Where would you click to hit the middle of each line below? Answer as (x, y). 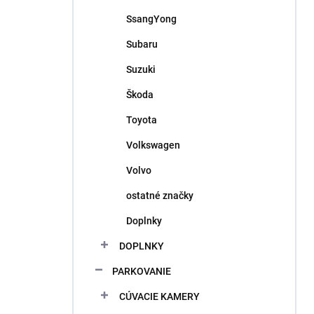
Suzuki (141, 69)
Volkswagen (153, 145)
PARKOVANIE (142, 271)
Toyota (142, 120)
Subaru (142, 44)
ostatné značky (160, 196)
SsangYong (151, 19)
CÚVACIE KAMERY (159, 296)
